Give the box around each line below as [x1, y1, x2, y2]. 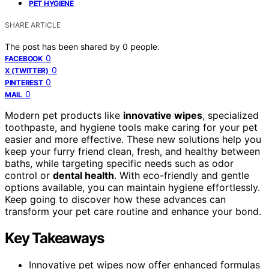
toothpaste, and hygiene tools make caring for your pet [5, 121, 258, 133]
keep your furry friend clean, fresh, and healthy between [5, 145, 260, 157]
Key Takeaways [5, 229, 104, 247]
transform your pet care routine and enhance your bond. [5, 205, 261, 217]
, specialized [202, 109, 259, 121]
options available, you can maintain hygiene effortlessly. [5, 181, 260, 193]
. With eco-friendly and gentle [114, 169, 249, 181]
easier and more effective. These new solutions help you [5, 133, 261, 145]
